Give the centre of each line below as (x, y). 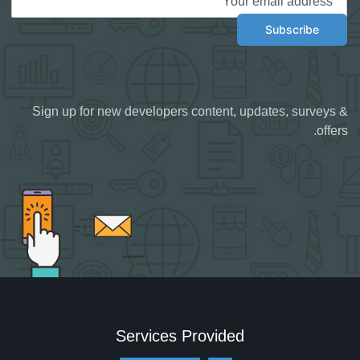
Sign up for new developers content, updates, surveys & (190, 112)
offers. (332, 131)
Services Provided (180, 336)
